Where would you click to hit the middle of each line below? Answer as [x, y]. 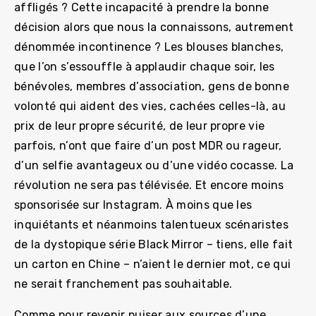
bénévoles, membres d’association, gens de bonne [152, 86]
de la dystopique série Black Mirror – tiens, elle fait [154, 244]
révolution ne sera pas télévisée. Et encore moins [149, 185]
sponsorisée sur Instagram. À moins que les [133, 205]
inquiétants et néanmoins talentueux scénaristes [152, 224]
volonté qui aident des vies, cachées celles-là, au [150, 106]
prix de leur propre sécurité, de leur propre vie [140, 126]
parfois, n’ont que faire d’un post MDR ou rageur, [148, 145]
